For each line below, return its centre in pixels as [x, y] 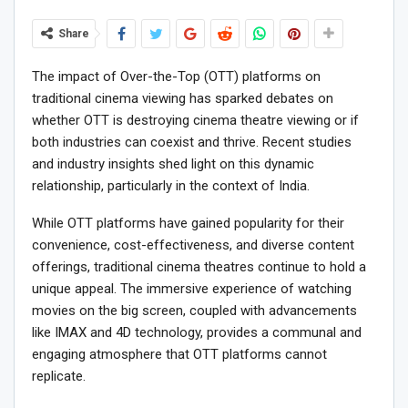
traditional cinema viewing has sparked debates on [183, 98]
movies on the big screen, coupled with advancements [194, 310]
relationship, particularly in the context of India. [171, 185]
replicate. [59, 376]
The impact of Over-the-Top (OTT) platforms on [176, 76]
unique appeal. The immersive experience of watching [192, 288]
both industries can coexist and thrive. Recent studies [192, 142]
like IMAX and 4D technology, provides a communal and [197, 332]
